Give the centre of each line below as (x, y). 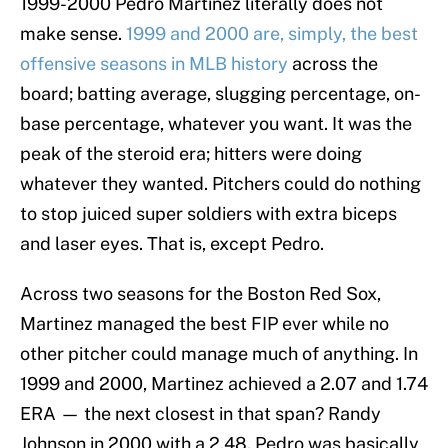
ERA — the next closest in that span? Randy (200, 414)
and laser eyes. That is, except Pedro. (174, 244)
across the (333, 64)
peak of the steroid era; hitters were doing (191, 154)
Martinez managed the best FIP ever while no (204, 324)
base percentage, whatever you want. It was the (216, 124)
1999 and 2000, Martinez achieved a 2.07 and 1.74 (224, 384)
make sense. (73, 34)
